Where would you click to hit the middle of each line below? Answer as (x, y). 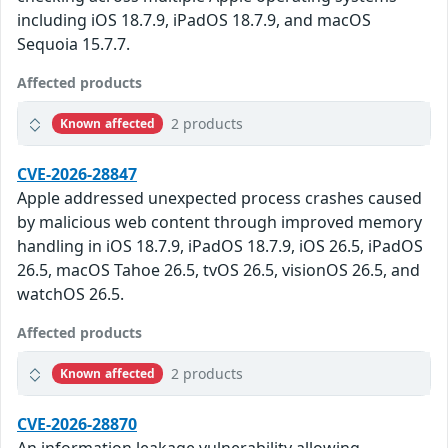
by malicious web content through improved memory (219, 222)
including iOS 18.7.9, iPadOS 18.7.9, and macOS (194, 20)
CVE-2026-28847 (77, 174)
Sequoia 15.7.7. (73, 44)
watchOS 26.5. (70, 294)
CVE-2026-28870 (77, 424)
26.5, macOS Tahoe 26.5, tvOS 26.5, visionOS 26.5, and (218, 270)
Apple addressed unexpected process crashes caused (219, 198)
